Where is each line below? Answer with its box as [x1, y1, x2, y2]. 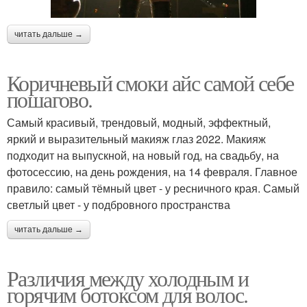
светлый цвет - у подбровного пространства [7, 196, 230, 212]
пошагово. [7, 84, 93, 114]
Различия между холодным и [7, 262, 248, 293]
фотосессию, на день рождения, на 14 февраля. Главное [7, 163, 297, 180]
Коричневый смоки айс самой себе [7, 67, 294, 97]
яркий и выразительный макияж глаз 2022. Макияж [7, 130, 266, 147]
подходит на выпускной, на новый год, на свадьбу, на [7, 147, 279, 163]
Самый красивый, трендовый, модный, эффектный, [7, 114, 271, 130]
